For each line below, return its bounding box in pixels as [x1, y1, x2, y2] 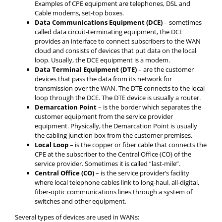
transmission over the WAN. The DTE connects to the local [35, 84, 205, 93]
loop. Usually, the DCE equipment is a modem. [35, 55, 170, 64]
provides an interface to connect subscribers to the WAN [35, 37, 201, 46]
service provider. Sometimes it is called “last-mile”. [35, 159, 180, 168]
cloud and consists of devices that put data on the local [35, 46, 196, 55]
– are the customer [138, 65, 194, 74]
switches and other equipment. [35, 197, 126, 206]
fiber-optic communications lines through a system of [35, 187, 192, 196]
